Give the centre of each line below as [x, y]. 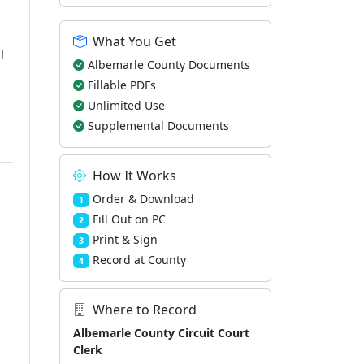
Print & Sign [125, 239]
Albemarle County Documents [169, 65]
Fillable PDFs [122, 85]
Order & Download [143, 199]
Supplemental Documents [158, 126]
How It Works [134, 175]
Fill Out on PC [129, 219]
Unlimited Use [126, 105]
